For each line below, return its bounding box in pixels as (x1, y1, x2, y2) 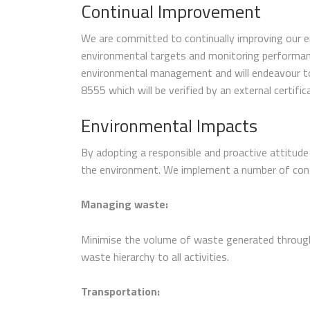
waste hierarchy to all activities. (81, 248, 229, 265)
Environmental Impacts (81, 111, 257, 139)
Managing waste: (81, 196, 168, 213)
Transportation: (81, 283, 160, 300)
